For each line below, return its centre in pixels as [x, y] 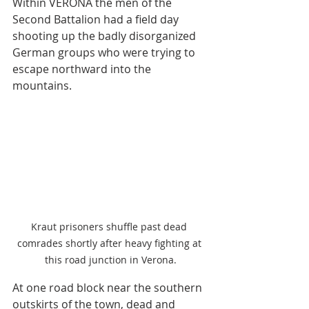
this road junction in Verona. [110, 259]
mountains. [43, 86]
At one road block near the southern [109, 287]
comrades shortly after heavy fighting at [110, 243]
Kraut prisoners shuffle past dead [110, 226]
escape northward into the [83, 69]
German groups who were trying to [105, 53]
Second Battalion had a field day [97, 20]
